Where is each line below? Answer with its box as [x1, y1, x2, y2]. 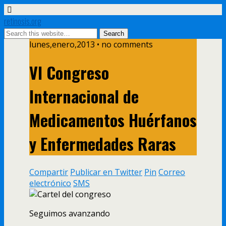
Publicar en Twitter [70, 166, 142, 178]
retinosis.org [4, 15, 41, 27]
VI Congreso [29, 61, 109, 85]
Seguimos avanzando [29, 207, 110, 219]
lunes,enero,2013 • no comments [29, 39, 153, 50]
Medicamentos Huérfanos [29, 108, 197, 132]
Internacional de [29, 84, 139, 108]
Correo [158, 166, 185, 178]
